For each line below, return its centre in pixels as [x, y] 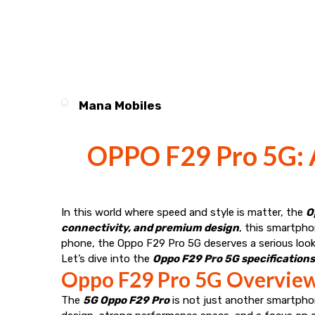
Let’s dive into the [107, 258]
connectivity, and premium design [150, 227]
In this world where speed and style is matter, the [184, 212]
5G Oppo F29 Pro [126, 300]
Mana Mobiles [120, 106]
